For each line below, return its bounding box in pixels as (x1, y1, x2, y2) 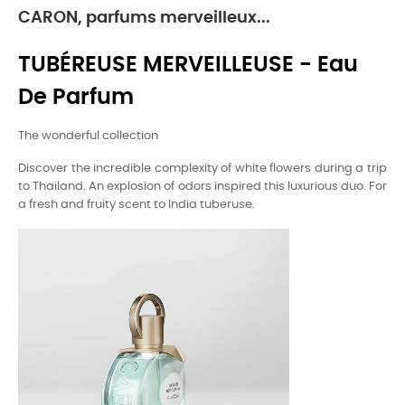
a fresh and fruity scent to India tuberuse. (18, 199, 255, 211)
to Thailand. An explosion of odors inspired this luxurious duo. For (18, 181, 387, 193)
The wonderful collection (18, 130, 158, 142)
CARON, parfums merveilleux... (18, 10, 270, 26)
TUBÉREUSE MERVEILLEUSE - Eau (18, 54, 358, 76)
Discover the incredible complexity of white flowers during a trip (18, 163, 387, 174)
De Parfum (18, 87, 134, 108)
